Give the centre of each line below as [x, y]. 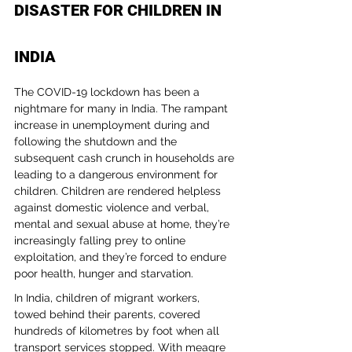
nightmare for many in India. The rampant [123, 108]
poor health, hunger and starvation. [104, 273]
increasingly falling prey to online [101, 240]
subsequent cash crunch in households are [126, 158]
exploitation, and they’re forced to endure [122, 257]
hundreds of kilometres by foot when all [118, 331]
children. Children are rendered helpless [119, 191]
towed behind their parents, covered [109, 314]
